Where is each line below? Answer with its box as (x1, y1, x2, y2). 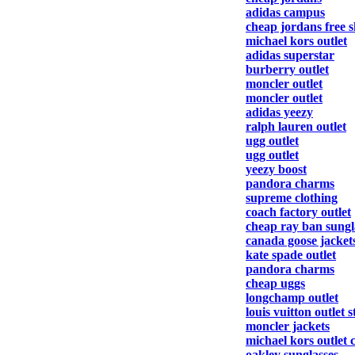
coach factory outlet (246, 205, 351, 219)
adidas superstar (246, 48, 334, 62)
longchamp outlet (246, 291, 338, 304)
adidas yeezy (246, 105, 313, 119)
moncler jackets (246, 319, 330, 333)
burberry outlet (246, 63, 329, 76)
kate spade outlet (246, 248, 336, 261)
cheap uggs (246, 277, 305, 290)
